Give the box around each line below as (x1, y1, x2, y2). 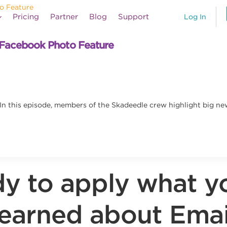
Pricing (13, 12, 39, 21)
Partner (50, 12, 78, 21)
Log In (183, 13, 206, 21)
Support (118, 12, 149, 21)
